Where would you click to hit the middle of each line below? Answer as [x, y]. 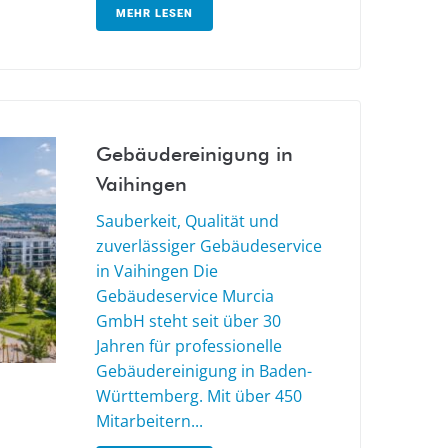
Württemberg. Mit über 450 [199, 396]
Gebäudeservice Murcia [185, 296]
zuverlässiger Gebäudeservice [209, 246]
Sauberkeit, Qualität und [187, 221]
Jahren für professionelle [189, 346]
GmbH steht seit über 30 [188, 321]
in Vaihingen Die [157, 271]
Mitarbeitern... [149, 421]
